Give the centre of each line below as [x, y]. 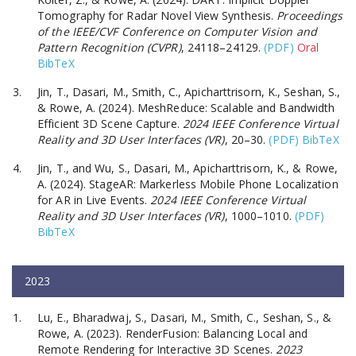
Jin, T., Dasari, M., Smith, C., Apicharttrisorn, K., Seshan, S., [189, 91]
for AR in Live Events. [94, 199]
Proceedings [310, 15]
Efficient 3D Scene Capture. [110, 123]
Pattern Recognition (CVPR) [109, 47]
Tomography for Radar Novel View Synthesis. [157, 15]
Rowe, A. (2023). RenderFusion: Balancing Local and [173, 333]
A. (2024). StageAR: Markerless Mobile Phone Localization [188, 184]
